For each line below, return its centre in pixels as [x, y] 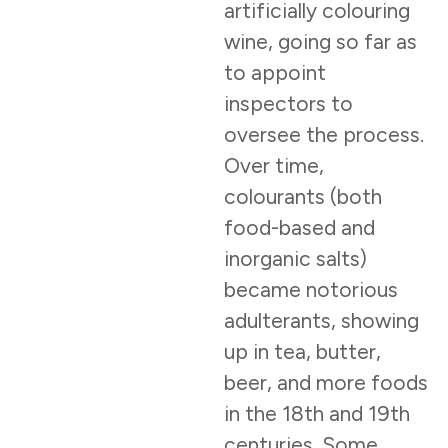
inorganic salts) [295, 259]
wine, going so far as [320, 42]
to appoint [275, 73]
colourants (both [303, 197]
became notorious [311, 290]
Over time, [274, 166]
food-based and [299, 228]
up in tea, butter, [302, 352]
